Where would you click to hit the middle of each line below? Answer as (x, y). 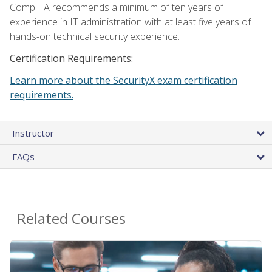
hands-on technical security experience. (95, 37)
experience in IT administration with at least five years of (130, 22)
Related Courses (71, 219)
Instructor (33, 133)
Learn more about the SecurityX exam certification (124, 80)
